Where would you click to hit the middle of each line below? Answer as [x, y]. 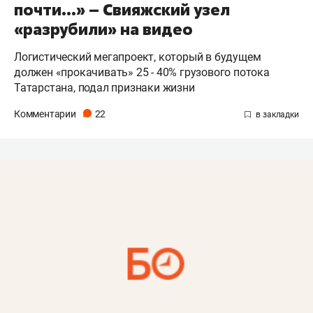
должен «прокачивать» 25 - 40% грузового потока [142, 73]
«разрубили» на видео [103, 30]
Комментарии [46, 114]
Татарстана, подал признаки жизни [104, 88]
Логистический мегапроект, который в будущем [138, 57]
